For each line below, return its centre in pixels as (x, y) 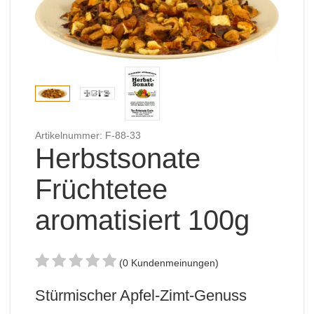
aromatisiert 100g (142, 220)
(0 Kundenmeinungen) (169, 263)
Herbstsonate (118, 158)
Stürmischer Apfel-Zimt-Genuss (141, 295)
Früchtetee (101, 189)
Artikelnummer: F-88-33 (88, 135)
